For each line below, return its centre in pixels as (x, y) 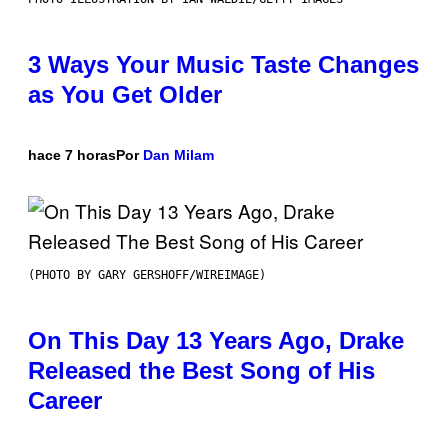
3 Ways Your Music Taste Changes (223, 65)
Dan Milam (178, 155)
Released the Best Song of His (201, 371)
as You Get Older (125, 95)
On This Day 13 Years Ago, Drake (216, 341)
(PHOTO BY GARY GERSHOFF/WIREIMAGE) (147, 275)
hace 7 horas (72, 155)
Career (65, 401)
